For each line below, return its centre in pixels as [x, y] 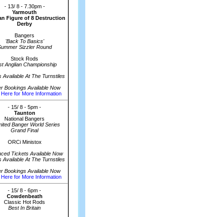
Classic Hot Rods [24, 202]
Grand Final [24, 130]
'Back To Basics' [24, 41]
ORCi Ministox [24, 142]
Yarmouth [24, 12]
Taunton [24, 113]
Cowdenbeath [24, 196]
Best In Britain [24, 208]
